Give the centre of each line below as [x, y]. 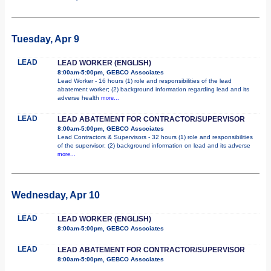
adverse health [79, 97]
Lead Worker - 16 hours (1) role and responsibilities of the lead [145, 80]
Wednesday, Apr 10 [56, 195]
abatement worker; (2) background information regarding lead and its [153, 89]
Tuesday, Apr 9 [45, 39]
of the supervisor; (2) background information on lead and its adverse [154, 145]
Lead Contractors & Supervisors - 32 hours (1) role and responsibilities [155, 137]
